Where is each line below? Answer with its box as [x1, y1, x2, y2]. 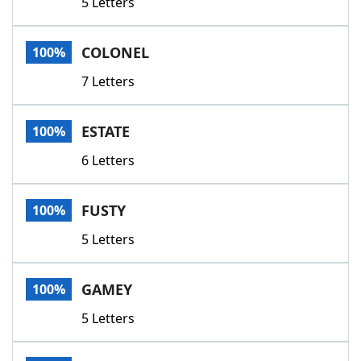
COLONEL [81, 43, 149, 62]
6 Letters [81, 151, 135, 169]
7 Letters [81, 73, 135, 90]
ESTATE [81, 122, 130, 141]
